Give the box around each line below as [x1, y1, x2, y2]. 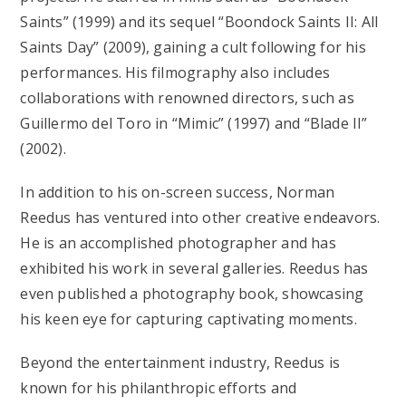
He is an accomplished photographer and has [20, 232, 336, 253]
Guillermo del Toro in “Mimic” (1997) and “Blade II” [20, 112, 368, 133]
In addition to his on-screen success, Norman [20, 181, 335, 202]
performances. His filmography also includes [20, 62, 331, 82]
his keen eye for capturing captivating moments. [20, 308, 357, 329]
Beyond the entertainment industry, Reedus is [20, 352, 341, 372]
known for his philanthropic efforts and [20, 377, 297, 398]
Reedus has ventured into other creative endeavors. [20, 207, 381, 227]
